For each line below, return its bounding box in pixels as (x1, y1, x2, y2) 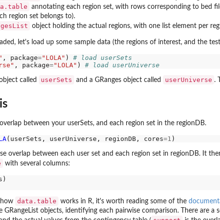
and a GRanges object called (74, 76, 163, 83)
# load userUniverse (84, 61, 160, 69)
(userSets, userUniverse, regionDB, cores (6, 135, 164, 143)
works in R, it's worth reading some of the (58, 197, 189, 205)
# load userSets (73, 54, 132, 62)
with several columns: (3, 160, 70, 167)
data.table (17, 197, 56, 205)
